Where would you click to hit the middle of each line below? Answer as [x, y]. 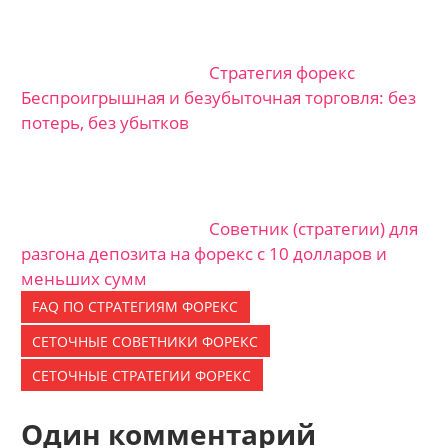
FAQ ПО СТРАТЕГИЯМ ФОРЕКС [135, 307]
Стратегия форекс [282, 72]
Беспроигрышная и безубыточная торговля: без [219, 97]
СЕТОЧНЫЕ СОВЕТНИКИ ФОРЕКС [145, 341]
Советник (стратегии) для [314, 228]
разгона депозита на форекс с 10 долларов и [204, 253]
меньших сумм [84, 278]
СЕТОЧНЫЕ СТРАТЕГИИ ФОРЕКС [142, 375]
